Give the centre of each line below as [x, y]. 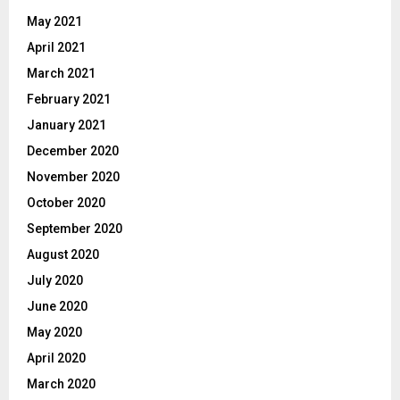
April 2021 [56, 48]
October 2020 [66, 203]
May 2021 [54, 22]
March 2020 [61, 384]
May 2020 [54, 333]
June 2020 [57, 307]
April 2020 [56, 358]
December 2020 [73, 151]
